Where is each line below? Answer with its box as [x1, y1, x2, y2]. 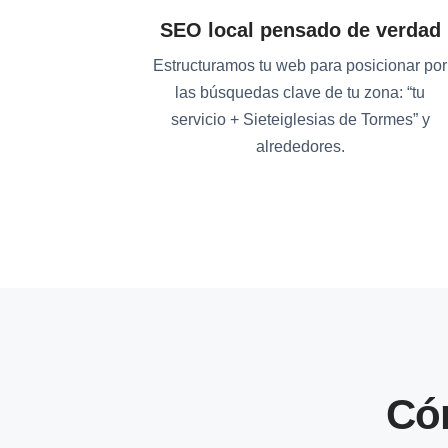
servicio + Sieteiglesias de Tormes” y [170, 111, 430, 128]
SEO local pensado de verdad [159, 19, 441, 41]
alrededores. [255, 138, 345, 155]
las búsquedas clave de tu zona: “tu [175, 84, 425, 101]
